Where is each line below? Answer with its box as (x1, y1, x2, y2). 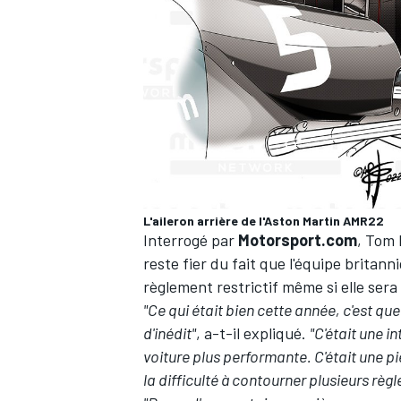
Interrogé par (143, 230, 238, 251)
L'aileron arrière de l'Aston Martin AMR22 (143, 213, 384, 229)
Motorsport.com (238, 230, 357, 251)
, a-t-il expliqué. (196, 323, 310, 344)
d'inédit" (143, 323, 196, 344)
